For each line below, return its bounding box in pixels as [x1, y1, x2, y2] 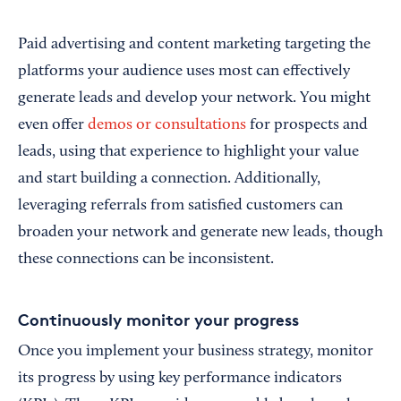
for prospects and [246, 117, 368, 134]
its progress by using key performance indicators [18, 371, 342, 388]
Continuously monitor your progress [18, 309, 299, 330]
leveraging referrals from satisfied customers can [18, 198, 343, 215]
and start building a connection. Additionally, [18, 171, 320, 188]
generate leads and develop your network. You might [18, 90, 371, 107]
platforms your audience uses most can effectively [18, 64, 350, 81]
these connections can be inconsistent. [18, 252, 274, 269]
